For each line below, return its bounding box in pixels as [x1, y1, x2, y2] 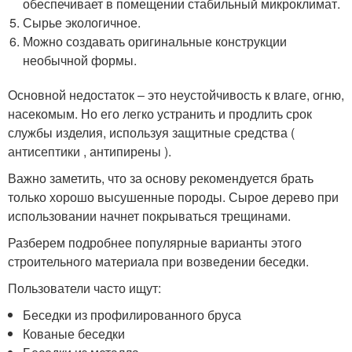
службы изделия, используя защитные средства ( [8, 123, 295, 141]
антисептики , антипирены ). [8, 142, 171, 160]
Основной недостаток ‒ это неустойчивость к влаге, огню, [8, 86, 344, 104]
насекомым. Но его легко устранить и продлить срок [8, 104, 312, 123]
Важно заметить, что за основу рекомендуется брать [8, 169, 313, 187]
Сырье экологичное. [23, 13, 141, 31]
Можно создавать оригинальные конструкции [23, 32, 288, 50]
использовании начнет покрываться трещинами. [8, 207, 291, 225]
